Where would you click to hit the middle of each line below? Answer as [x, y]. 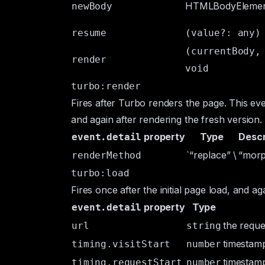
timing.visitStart [121, 244]
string [204, 226]
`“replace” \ [212, 155]
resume [89, 33]
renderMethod [107, 155]
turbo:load [100, 173]
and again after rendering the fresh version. [167, 119]
